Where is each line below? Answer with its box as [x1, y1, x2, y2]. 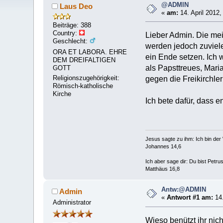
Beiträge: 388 [53, 21, 92, 29]
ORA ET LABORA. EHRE [53, 48, 127, 56]
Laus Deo [60, 1, 93, 10]
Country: [53, 29, 80, 37]
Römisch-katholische [53, 82, 113, 90]
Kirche [53, 90, 72, 98]
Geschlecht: [53, 37, 90, 45]
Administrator [53, 198, 92, 206]
